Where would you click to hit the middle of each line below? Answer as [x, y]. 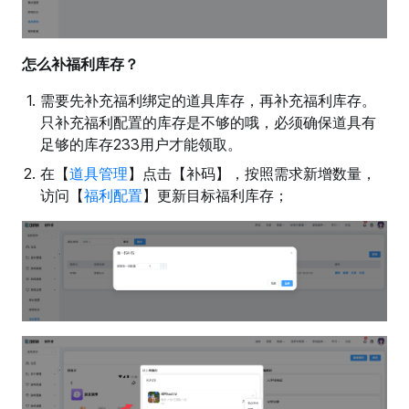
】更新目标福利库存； [215, 195]
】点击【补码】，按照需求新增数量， [252, 173]
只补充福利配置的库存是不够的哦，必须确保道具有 [208, 122]
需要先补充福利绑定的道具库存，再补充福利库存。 [208, 100]
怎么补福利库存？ [80, 63]
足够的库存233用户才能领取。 [141, 144]
